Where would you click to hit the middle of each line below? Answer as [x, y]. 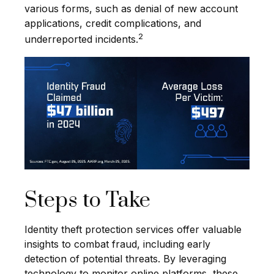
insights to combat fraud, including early [117, 244]
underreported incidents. [81, 39]
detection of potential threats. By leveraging [125, 258]
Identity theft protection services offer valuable [133, 229]
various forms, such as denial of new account [131, 9]
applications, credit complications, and [113, 24]
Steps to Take [87, 200]
